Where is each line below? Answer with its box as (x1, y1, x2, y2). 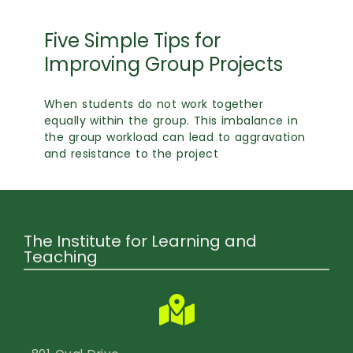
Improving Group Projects (44, 51, 283, 77)
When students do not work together (44, 96, 264, 112)
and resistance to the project (44, 146, 219, 162)
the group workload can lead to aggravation (44, 129, 306, 145)
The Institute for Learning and (24, 230, 257, 252)
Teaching (24, 246, 98, 268)
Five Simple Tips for (44, 28, 221, 54)
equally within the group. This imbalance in (44, 113, 298, 128)
